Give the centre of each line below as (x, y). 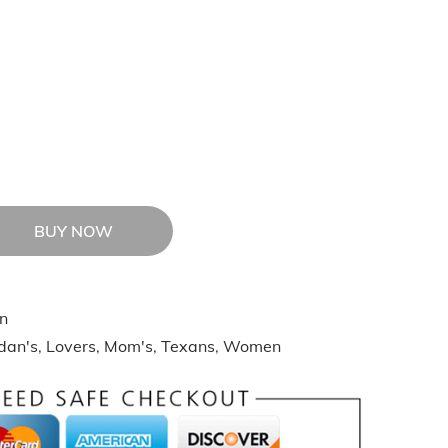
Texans (188, 346)
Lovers (71, 346)
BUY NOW (73, 231)
